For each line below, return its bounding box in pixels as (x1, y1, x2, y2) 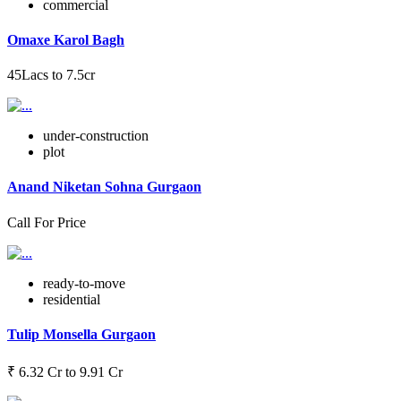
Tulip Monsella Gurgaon (7, 326, 156, 342)
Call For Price (7, 214, 86, 230)
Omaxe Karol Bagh (7, 31, 124, 47)
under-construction (43, 128, 149, 144)
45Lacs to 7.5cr (7, 67, 95, 83)
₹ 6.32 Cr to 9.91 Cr (7, 364, 123, 380)
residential (43, 291, 100, 307)
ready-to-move (43, 275, 125, 291)
